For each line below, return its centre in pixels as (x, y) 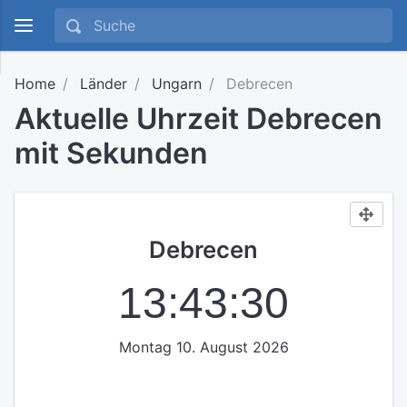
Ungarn (177, 84)
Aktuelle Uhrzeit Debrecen (199, 119)
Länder (104, 84)
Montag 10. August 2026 (203, 347)
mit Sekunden (111, 153)
